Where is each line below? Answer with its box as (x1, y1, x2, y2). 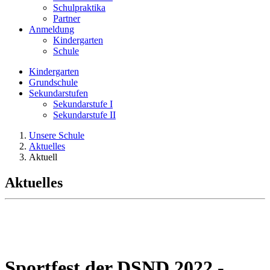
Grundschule (29, 77, 78, 87)
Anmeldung (29, 24, 74, 34)
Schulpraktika (53, 2, 105, 13)
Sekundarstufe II (53, 110, 116, 120)
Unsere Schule (29, 130, 84, 140)
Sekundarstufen (29, 88, 88, 98)
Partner (53, 13, 80, 24)
